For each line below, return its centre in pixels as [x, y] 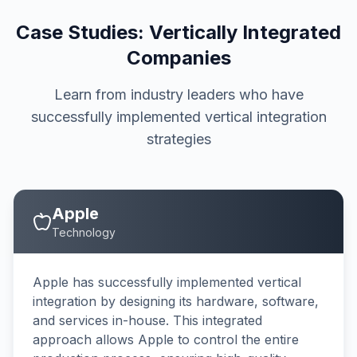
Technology [84, 232]
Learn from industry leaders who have [178, 94]
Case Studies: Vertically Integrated [178, 32]
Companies [178, 58]
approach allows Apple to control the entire [166, 339]
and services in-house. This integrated [147, 320]
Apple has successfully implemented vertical [167, 282]
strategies [178, 139]
